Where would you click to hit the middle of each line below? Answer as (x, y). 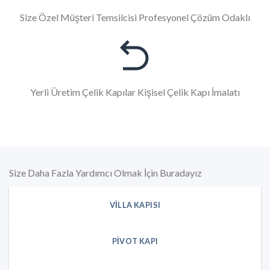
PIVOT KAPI (135, 241)
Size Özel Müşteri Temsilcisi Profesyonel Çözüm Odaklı (135, 17)
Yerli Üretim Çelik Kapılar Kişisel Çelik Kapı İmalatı (135, 92)
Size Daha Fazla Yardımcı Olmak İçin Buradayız (105, 173)
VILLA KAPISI (135, 205)
